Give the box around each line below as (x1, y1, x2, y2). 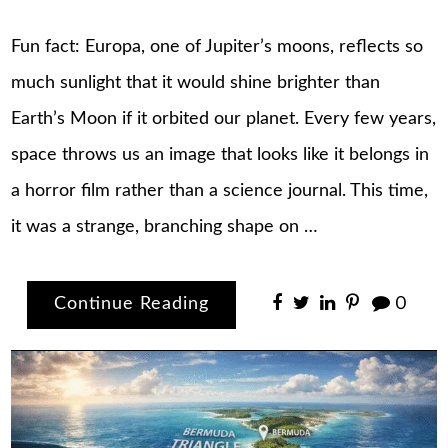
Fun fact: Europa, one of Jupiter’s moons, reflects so (11, 37, 424, 56)
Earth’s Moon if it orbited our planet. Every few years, (11, 109, 437, 128)
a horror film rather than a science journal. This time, (11, 181, 429, 200)
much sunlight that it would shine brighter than (11, 73, 381, 92)
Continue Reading (54, 295, 210, 314)
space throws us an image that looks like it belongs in (11, 145, 430, 164)
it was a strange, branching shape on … (11, 217, 319, 236)
